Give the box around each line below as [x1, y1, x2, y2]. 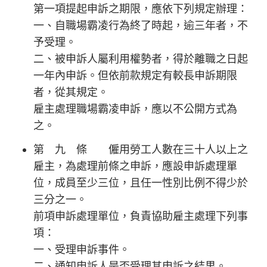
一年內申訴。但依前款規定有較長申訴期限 [33, 69, 237, 82]
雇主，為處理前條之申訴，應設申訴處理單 [33, 159, 237, 172]
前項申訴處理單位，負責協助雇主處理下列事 [33, 209, 248, 222]
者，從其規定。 [33, 85, 108, 98]
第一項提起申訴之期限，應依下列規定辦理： [33, 2, 248, 15]
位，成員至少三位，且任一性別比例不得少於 [33, 176, 248, 189]
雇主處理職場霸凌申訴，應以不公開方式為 [33, 102, 237, 115]
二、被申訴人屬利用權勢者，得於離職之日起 [33, 52, 248, 65]
